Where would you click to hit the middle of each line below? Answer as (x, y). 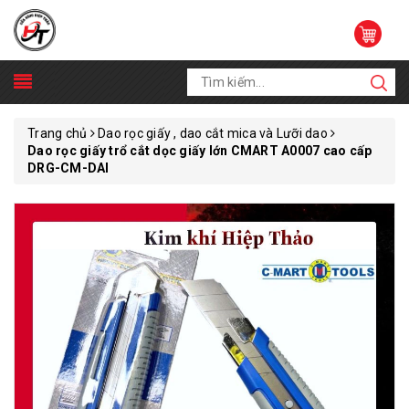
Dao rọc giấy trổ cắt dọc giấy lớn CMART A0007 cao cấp (200, 151)
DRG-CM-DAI (68, 168)
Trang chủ (58, 133)
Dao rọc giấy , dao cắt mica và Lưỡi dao (213, 133)
